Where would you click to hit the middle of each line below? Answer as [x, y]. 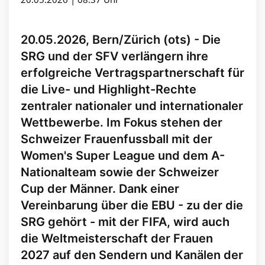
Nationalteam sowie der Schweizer [120, 172]
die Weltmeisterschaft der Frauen [117, 239]
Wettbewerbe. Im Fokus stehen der [122, 123]
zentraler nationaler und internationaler [132, 106]
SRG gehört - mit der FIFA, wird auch [125, 222]
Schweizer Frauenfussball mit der [117, 139]
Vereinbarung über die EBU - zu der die [132, 206]
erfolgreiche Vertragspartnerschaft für [132, 73]
